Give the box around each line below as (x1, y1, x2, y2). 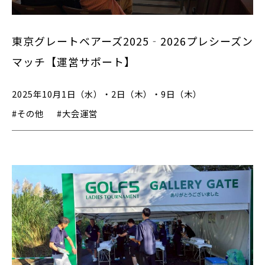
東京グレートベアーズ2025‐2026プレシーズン (12, 33, 253, 49)
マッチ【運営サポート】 (12, 53, 135, 69)
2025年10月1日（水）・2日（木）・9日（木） (12, 88, 202, 101)
